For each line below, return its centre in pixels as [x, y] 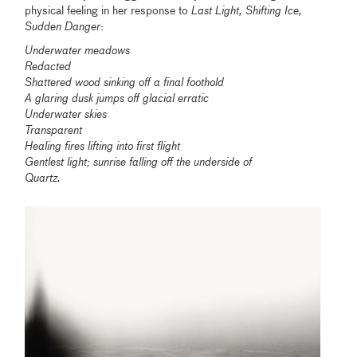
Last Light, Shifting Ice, [247, 12]
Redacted [48, 67]
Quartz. [43, 179]
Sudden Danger [63, 27]
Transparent [54, 131]
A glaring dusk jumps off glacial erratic [117, 99]
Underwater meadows [78, 51]
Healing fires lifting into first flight [103, 147]
